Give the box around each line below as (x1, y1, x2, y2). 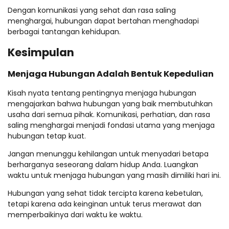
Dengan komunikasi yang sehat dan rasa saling (8, 5, 176, 16)
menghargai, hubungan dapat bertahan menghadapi (8, 16, 199, 27)
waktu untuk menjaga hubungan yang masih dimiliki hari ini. (8, 170, 221, 181)
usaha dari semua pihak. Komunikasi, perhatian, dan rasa (8, 109, 210, 120)
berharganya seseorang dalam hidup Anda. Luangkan (8, 159, 198, 170)
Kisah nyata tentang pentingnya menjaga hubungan (8, 88, 196, 99)
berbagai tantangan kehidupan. (8, 27, 121, 37)
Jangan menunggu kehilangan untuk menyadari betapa (8, 149, 209, 159)
